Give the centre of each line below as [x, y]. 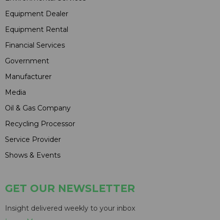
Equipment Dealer [37, 14]
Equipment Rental [37, 30]
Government [27, 61]
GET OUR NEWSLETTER [70, 189]
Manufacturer [28, 77]
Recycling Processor [40, 124]
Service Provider [33, 140]
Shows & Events [33, 155]
